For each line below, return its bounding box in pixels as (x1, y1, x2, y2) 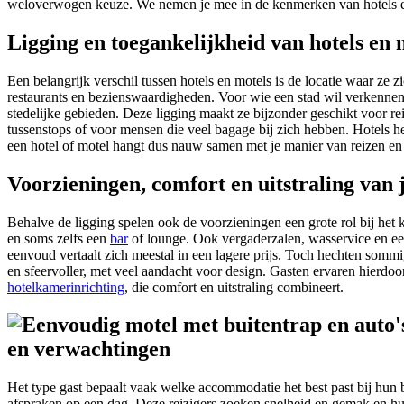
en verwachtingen (7, 337, 170, 362)
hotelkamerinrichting (7, 279, 124, 295)
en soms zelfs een (7, 230, 110, 246)
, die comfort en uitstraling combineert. (124, 279, 344, 295)
